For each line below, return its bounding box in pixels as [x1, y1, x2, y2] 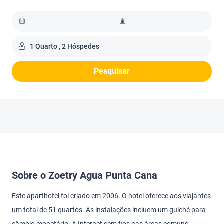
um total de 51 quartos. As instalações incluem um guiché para [12, 206, 206, 214]
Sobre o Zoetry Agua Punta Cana [12, 169, 157, 181]
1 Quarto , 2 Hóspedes [30, 42, 99, 50]
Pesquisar [94, 66, 130, 76]
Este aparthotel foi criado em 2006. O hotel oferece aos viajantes [12, 192, 211, 200]
